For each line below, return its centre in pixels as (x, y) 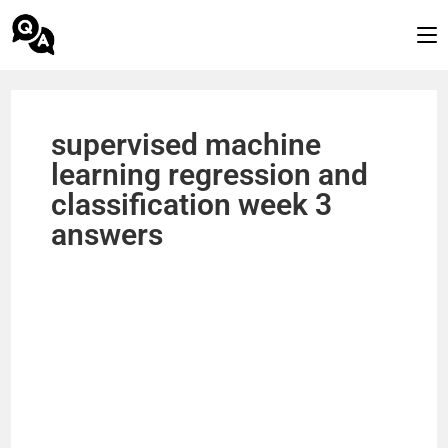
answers (107, 234)
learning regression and (210, 174)
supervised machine (186, 144)
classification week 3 (192, 204)
